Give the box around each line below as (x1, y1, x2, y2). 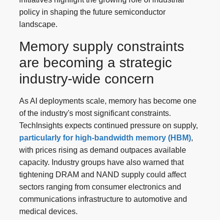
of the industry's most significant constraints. (19, 109, 171, 117)
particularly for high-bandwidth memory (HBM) (19, 133, 191, 142)
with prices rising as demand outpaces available (19, 145, 186, 154)
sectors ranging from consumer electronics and (19, 182, 181, 191)
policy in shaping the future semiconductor (19, 7, 165, 16)
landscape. (19, 20, 57, 28)
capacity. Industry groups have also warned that (19, 158, 184, 166)
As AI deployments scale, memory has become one (19, 96, 196, 105)
